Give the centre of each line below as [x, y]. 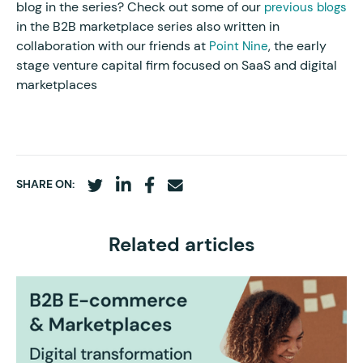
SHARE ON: [45, 184]
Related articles [181, 245]
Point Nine [239, 46]
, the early [297, 45]
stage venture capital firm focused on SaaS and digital [177, 65]
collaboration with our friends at [113, 45]
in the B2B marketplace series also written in [148, 26]
